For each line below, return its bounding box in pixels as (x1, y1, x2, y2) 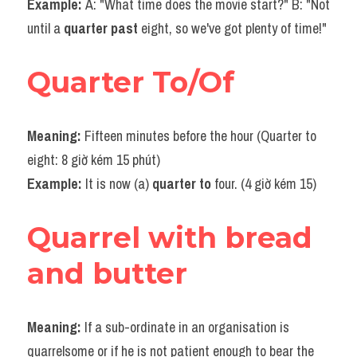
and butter (27, 256, 187, 291)
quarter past (64, 18, 141, 38)
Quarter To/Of (27, 65, 234, 100)
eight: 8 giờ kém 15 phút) (27, 150, 160, 170)
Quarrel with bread (27, 220, 312, 255)
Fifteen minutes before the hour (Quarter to (84, 126, 316, 146)
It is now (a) (85, 174, 152, 194)
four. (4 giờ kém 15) (214, 174, 316, 194)
